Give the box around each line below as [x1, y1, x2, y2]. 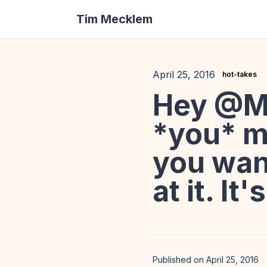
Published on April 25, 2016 [153, 254, 259, 265]
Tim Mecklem [76, 12, 153, 26]
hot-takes [222, 70, 257, 79]
